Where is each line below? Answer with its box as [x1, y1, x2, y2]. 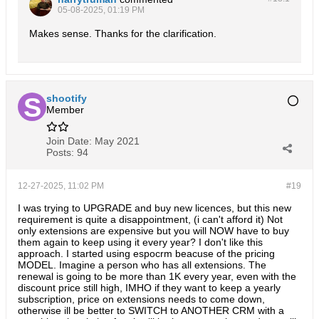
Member [46, 104, 84, 115]
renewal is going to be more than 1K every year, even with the [18, 271, 296, 282]
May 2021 [95, 135, 140, 147]
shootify [46, 93, 87, 104]
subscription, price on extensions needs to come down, [18, 293, 265, 305]
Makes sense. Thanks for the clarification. [29, 28, 216, 39]
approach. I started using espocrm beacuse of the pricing [18, 248, 275, 259]
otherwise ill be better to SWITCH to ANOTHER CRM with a [18, 305, 284, 316]
